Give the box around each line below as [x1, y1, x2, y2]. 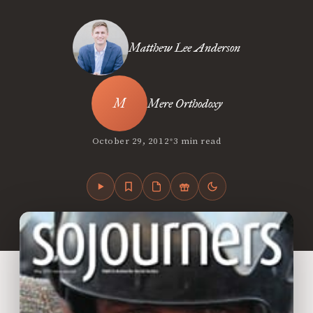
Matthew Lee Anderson [129, 40, 240, 55]
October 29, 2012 [92, 135, 170, 147]
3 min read [173, 135, 221, 147]
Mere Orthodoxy [147, 96, 222, 111]
